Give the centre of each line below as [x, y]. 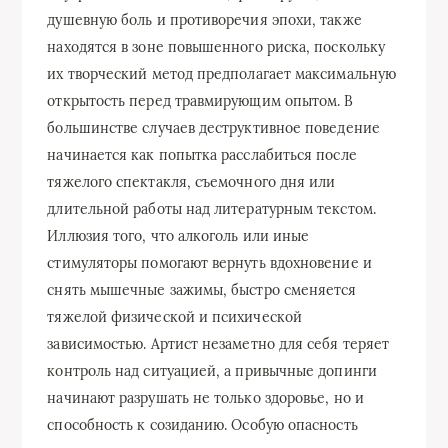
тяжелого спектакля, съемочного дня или [191, 181]
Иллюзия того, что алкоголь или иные [178, 235]
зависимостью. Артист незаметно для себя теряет [218, 343]
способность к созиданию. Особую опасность [202, 424]
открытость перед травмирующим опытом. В [200, 100]
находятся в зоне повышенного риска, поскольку [216, 46]
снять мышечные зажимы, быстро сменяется [202, 289]
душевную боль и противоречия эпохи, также [204, 19]
